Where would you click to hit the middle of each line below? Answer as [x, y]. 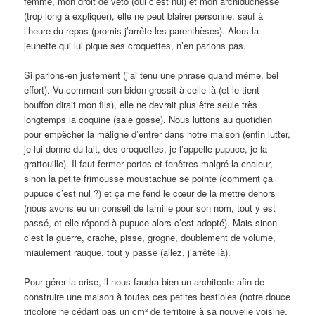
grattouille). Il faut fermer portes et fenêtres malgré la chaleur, [149, 164]
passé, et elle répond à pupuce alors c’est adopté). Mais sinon [151, 223]
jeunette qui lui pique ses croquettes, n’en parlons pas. [135, 46]
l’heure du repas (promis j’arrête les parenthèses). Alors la [142, 31]
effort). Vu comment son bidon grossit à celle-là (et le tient [142, 90]
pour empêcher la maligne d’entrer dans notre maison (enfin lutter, [157, 134]
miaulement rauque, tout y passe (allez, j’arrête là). [128, 252]
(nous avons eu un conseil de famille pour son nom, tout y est [150, 208]
